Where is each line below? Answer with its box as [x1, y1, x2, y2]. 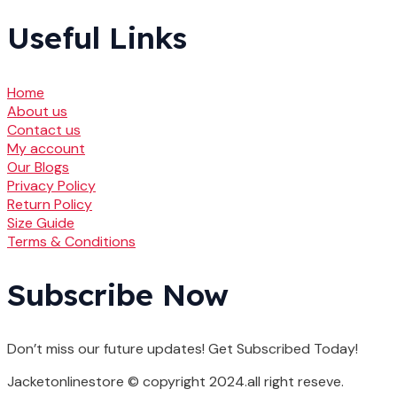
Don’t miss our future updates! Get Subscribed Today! [7, 339, 358, 358]
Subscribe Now [7, 275, 229, 314]
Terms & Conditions [7, 231, 136, 251]
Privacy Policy [7, 175, 96, 195]
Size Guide [7, 213, 74, 232]
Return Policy [7, 194, 92, 214]
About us [7, 101, 67, 121]
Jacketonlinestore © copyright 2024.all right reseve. [7, 371, 344, 391]
